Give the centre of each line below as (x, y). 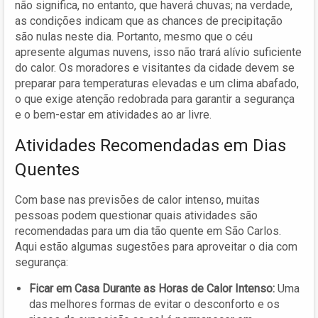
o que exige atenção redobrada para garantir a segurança (155, 99)
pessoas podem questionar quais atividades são (136, 215)
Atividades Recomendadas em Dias (150, 145)
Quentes (47, 169)
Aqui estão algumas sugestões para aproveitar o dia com (156, 246)
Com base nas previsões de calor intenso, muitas (137, 199)
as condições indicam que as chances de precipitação (149, 21)
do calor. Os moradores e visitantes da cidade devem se (155, 67)
